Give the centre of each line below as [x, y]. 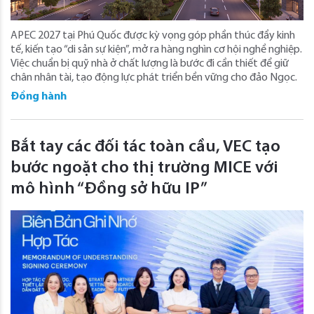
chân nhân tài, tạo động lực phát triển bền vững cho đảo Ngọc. [154, 77]
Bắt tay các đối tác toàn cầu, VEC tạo [145, 147]
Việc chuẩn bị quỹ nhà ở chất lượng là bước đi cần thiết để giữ [150, 63]
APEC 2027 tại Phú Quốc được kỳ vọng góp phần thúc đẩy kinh [153, 35]
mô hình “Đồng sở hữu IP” [109, 189]
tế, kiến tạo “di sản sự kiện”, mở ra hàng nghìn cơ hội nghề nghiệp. [156, 49]
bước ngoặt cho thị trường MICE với [144, 168]
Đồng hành [39, 96]
